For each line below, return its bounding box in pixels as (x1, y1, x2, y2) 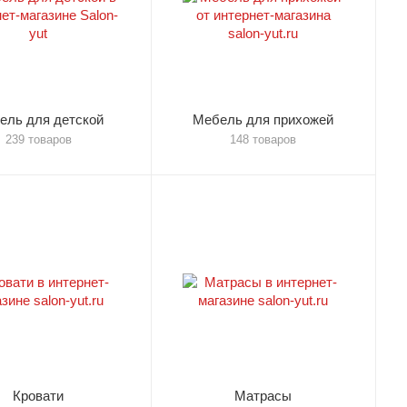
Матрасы (234, 388, 292, 403)
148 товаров (230, 133, 296, 146)
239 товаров (5, 133, 72, 146)
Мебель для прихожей (193, 112, 333, 127)
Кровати (13, 388, 64, 403)
